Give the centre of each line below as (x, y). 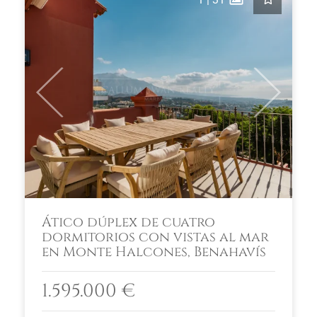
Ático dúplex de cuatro (128, 222)
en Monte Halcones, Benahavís (154, 252)
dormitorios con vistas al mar (155, 237)
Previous (70, 99)
